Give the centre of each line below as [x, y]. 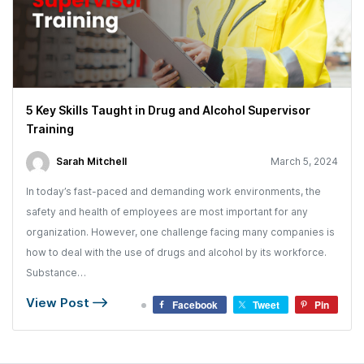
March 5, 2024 [304, 161]
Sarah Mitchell [91, 161]
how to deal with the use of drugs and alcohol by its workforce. [176, 252]
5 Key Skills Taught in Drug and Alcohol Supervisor [168, 110]
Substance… [56, 273]
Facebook [195, 305]
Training [50, 129]
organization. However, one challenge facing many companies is [180, 232]
